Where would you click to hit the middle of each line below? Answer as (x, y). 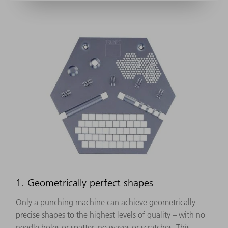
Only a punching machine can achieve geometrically (106, 202)
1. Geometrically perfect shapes (84, 183)
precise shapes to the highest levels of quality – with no (110, 215)
